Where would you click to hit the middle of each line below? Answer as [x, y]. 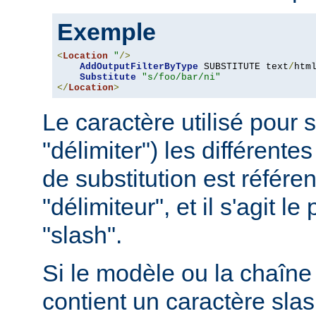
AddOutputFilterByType [139, 66]
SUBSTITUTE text [243, 66]
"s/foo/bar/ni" [181, 77]
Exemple [107, 31]
